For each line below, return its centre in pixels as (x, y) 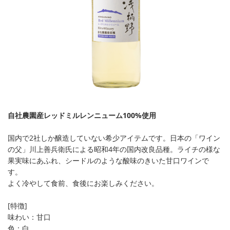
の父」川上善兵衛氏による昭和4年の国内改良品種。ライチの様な (114, 149)
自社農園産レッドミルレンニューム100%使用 (82, 116)
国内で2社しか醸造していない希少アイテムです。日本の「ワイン (114, 138)
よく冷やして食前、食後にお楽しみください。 (83, 183)
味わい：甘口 (29, 217)
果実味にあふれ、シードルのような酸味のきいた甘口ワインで (108, 161)
